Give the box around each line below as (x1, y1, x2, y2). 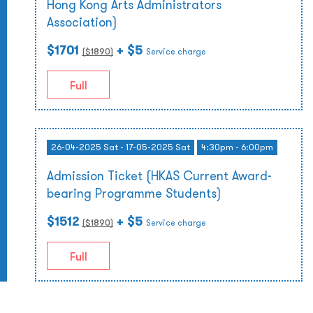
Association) (47, 14, 117, 30)
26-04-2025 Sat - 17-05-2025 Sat (51, 141, 190, 153)
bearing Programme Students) (47, 185, 221, 201)
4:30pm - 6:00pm (201, 141, 273, 153)
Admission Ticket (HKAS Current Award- (47, 168, 272, 184)
